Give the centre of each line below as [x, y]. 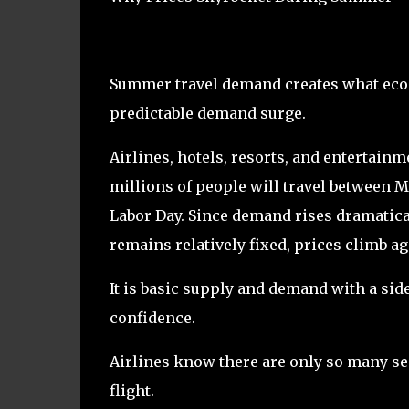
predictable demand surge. [207, 113]
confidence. [152, 317]
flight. [131, 390]
